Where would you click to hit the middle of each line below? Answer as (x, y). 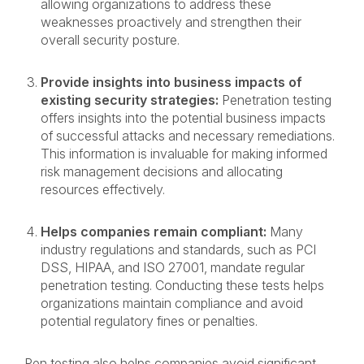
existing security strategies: (130, 100)
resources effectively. (104, 189)
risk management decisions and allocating (162, 171)
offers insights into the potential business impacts (183, 118)
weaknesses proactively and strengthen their (171, 22)
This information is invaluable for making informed (184, 154)
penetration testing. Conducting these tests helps (182, 285)
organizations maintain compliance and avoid (172, 303)
